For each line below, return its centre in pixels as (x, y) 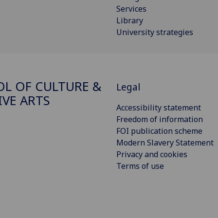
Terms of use (140, 166)
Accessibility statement (159, 107)
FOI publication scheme (159, 131)
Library (130, 21)
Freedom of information (160, 119)
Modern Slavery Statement (165, 142)
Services (131, 9)
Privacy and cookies (152, 154)
